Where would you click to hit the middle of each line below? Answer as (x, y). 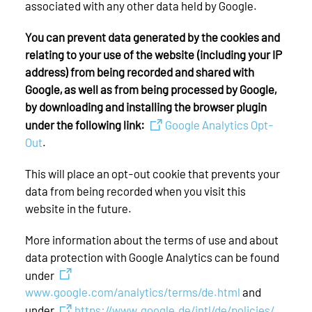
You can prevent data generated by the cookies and (153, 37)
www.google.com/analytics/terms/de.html (133, 292)
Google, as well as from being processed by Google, (151, 89)
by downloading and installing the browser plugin (146, 107)
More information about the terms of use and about (152, 239)
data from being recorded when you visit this (135, 190)
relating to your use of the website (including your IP (154, 55)
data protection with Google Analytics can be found (152, 257)
